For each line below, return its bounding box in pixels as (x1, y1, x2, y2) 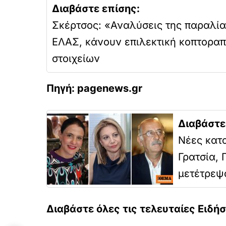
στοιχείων (52, 52, 100, 65)
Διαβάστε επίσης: (52, 3, 140, 15)
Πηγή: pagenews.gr (46, 82, 142, 94)
